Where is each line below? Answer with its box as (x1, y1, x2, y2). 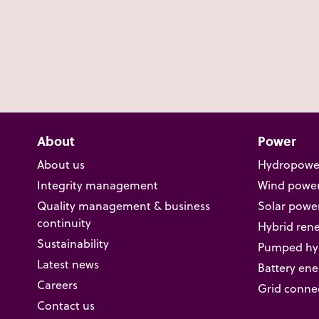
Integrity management (37, 177, 158, 193)
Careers (37, 276, 78, 293)
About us (37, 156, 85, 172)
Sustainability (37, 235, 109, 251)
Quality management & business (37, 197, 210, 214)
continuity (37, 214, 91, 231)
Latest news (37, 256, 99, 272)
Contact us (37, 297, 95, 313)
